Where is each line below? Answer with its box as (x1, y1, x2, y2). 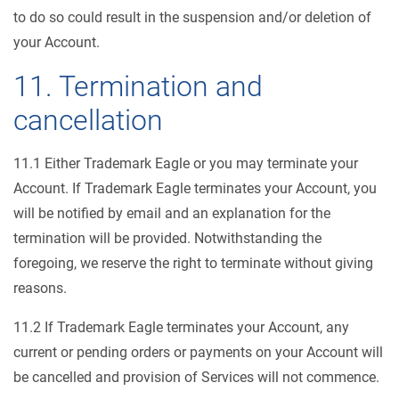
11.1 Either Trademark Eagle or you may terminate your (13, 155, 358, 172)
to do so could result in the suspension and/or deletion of (13, 9, 371, 26)
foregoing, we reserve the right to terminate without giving (13, 255, 373, 272)
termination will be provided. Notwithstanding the (13, 230, 322, 247)
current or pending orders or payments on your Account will (13, 344, 383, 361)
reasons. (13, 280, 67, 297)
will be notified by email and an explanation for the (13, 205, 330, 222)
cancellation (13, 103, 163, 137)
